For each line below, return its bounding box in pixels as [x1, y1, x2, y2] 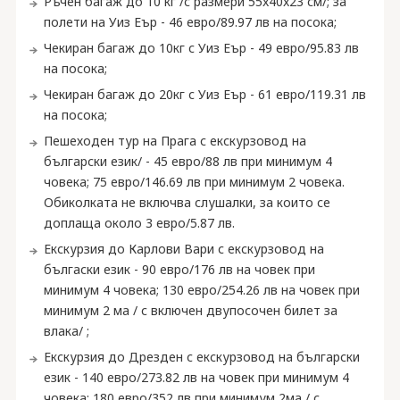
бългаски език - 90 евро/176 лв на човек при [43, 261, 315, 278]
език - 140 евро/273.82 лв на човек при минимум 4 [43, 369, 349, 386]
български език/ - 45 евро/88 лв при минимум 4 [43, 153, 332, 170]
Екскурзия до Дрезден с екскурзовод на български [43, 348, 360, 365]
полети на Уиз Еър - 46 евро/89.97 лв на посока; [43, 13, 337, 30]
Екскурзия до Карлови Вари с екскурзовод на [43, 240, 324, 257]
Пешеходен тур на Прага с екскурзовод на [43, 132, 306, 149]
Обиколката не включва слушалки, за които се [43, 194, 330, 211]
